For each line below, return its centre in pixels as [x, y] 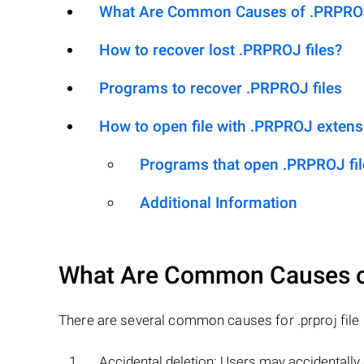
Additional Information [219, 203]
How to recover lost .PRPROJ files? [221, 50]
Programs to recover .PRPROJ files [221, 88]
